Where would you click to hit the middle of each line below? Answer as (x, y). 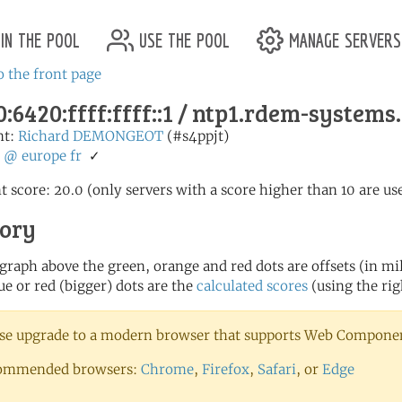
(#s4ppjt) (196, 136)
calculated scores (252, 286)
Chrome (167, 369)
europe (44, 156)
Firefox (226, 369)
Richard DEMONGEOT (91, 136)
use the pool (182, 38)
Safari (277, 369)
